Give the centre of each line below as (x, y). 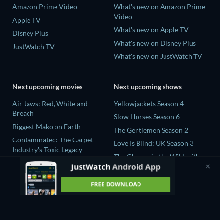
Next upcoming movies (47, 86)
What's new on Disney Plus (155, 43)
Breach (23, 113)
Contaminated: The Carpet (53, 139)
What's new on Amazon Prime (160, 7)
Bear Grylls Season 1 (145, 166)
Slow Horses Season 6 (147, 116)
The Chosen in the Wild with (157, 156)
